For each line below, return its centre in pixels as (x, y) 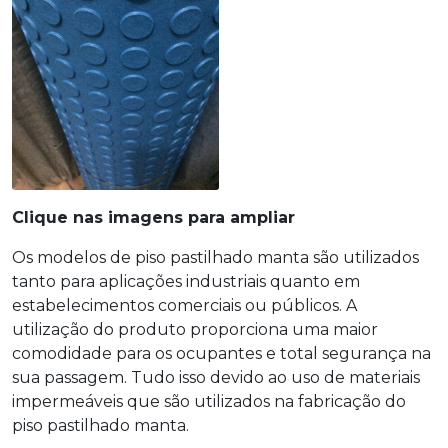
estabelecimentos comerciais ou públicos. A (184, 305)
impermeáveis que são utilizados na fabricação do (209, 401)
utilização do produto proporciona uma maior (195, 329)
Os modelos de (73, 257)
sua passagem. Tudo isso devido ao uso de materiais (216, 377)
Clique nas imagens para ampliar (153, 217)
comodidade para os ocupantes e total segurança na (221, 353)
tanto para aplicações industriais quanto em (186, 281)
